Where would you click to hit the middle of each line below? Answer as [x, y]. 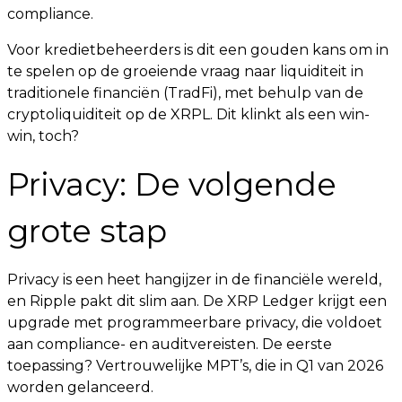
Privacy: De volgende [172, 184]
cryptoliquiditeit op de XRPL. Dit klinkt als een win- [188, 114]
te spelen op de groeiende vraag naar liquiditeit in [185, 71]
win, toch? [43, 136]
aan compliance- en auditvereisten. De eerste [170, 344]
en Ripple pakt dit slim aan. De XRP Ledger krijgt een [197, 301]
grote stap [87, 231]
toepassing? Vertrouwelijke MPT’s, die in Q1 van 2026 [195, 366]
